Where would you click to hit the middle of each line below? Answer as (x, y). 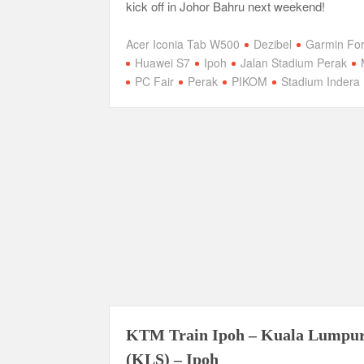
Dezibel (273, 43)
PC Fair (155, 81)
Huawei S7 (163, 62)
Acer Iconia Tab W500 (183, 43)
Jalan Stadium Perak (294, 62)
